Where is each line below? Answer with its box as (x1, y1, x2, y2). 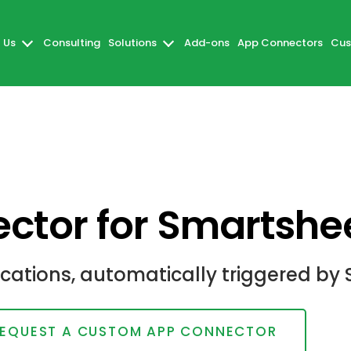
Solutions (108, 35, 157, 50)
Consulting (43, 35, 100, 50)
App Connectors (237, 35, 323, 50)
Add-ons (184, 35, 230, 50)
